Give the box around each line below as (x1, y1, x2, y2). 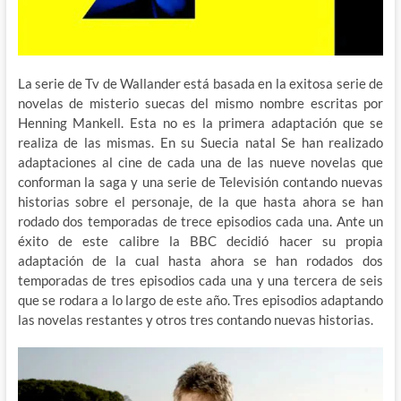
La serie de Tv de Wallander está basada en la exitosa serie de (17, 75, 384, 92)
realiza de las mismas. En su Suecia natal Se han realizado (17, 134, 384, 151)
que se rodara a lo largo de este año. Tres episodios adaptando (17, 292, 384, 309)
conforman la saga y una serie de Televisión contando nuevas (17, 174, 384, 191)
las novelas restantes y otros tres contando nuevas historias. (17, 311, 373, 328)
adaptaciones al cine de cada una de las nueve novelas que (17, 154, 384, 171)
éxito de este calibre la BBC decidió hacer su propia (17, 233, 384, 250)
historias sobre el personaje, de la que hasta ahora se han (17, 193, 384, 210)
